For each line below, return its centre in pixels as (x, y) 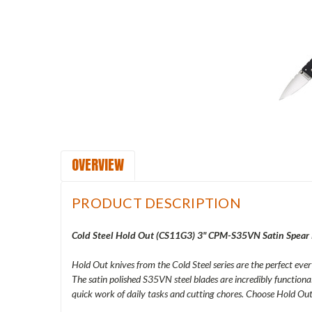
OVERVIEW (98, 165)
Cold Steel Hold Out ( (115, 235)
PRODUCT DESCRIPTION (156, 203)
